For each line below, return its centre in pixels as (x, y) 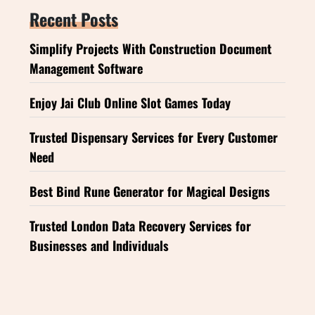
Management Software (86, 68)
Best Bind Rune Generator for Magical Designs (150, 191)
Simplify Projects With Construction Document (150, 48)
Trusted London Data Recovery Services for (140, 225)
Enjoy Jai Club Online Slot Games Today (130, 102)
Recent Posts (74, 19)
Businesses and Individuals (99, 245)
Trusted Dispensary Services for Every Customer (154, 137)
